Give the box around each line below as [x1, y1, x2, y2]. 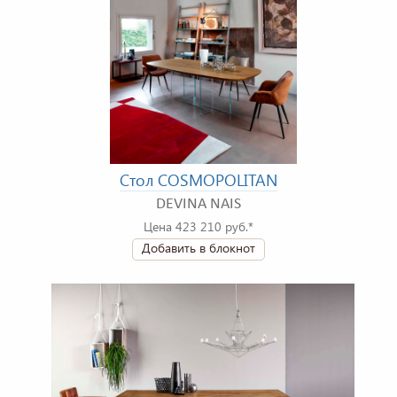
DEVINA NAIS [156, 196, 241, 214]
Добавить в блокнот [142, 239, 255, 257]
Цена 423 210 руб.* [144, 218, 253, 236]
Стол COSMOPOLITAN [120, 169, 277, 191]
